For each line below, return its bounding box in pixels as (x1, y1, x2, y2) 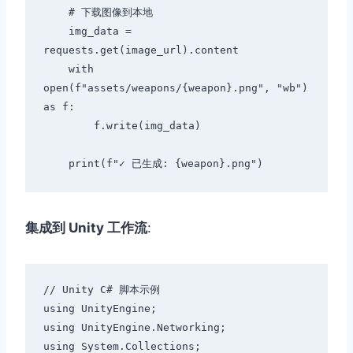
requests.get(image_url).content (43, 44, 239, 57)
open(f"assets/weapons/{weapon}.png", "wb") (43, 82, 308, 95)
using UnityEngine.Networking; (43, 321, 226, 334)
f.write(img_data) (43, 120, 94, 132)
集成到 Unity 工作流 (25, 219, 147, 236)
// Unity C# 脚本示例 (43, 284, 160, 296)
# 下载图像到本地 (43, 6, 69, 19)
